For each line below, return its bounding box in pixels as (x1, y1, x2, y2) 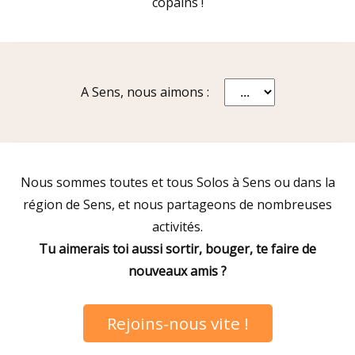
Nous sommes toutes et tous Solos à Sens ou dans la (20, 173, 335, 191)
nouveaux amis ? (128, 261, 227, 280)
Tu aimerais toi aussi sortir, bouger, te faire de (39, 239, 316, 258)
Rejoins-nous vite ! (106, 311, 249, 334)
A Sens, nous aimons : (80, 82, 212, 101)
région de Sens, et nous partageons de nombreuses (23, 195, 332, 213)
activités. (152, 217, 203, 235)
